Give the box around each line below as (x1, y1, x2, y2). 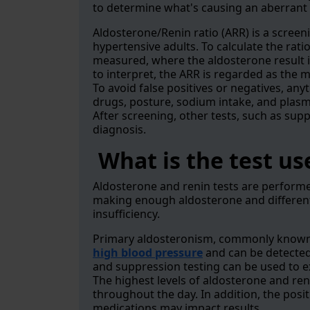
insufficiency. (93, 206, 160, 221)
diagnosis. (93, 122, 146, 137)
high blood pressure (93, 245, 203, 260)
